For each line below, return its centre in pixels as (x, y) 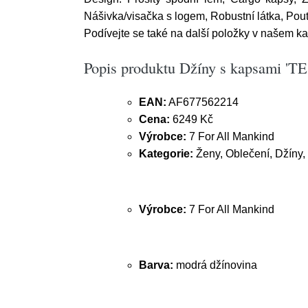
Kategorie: (166, 154)
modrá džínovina (217, 265)
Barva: (157, 265)
